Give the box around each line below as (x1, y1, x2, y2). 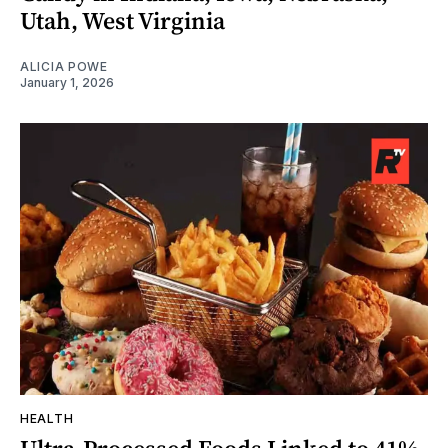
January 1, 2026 (20, 75, 114, 90)
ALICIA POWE (20, 59, 108, 74)
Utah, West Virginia (20, 4, 225, 37)
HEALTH (20, 411, 74, 426)
